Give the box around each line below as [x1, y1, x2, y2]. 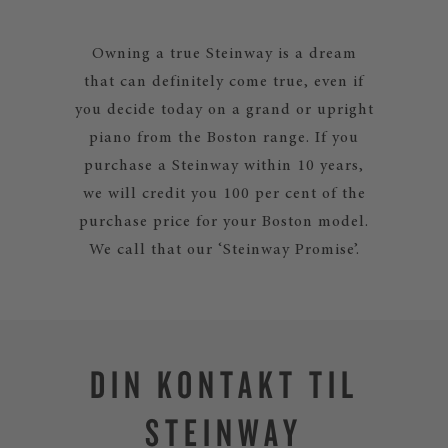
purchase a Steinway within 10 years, [84, 158, 364, 174]
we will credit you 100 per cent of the [82, 186, 366, 202]
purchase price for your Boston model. [79, 214, 369, 230]
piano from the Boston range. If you [89, 130, 359, 146]
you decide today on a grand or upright [74, 102, 374, 118]
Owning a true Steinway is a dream [91, 46, 357, 62]
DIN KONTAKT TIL [89, 360, 359, 408]
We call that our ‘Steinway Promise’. [88, 242, 360, 258]
